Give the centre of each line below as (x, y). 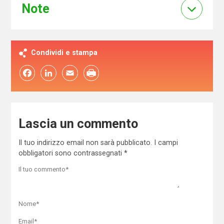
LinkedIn (48, 73)
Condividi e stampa (64, 53)
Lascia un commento (78, 123)
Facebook (27, 73)
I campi (166, 142)
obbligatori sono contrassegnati (71, 153)
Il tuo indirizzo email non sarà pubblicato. (85, 142)
